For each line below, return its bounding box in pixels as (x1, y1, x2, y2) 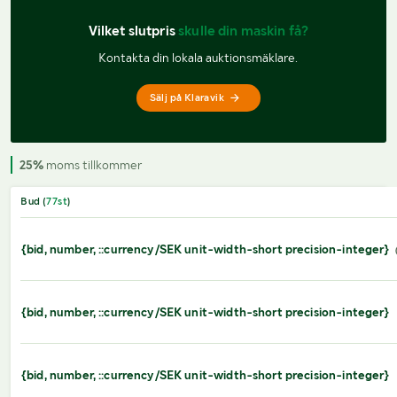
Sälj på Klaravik (149, 91, 224, 105)
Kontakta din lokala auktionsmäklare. (98, 50, 299, 65)
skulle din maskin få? (178, 21, 309, 39)
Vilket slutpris (88, 21, 179, 39)
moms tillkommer (43, 157, 142, 172)
